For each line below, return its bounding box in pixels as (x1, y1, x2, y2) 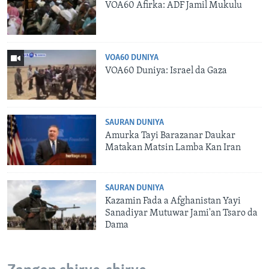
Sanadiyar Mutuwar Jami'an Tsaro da (105, 208, 258, 218)
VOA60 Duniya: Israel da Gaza (105, 65, 228, 76)
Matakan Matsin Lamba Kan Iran (105, 143, 241, 153)
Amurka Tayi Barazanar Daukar (105, 131, 236, 141)
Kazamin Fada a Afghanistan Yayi (105, 196, 241, 206)
